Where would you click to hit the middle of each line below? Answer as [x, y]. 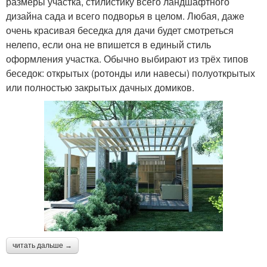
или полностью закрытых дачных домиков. [100, 87]
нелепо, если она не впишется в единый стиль [108, 44]
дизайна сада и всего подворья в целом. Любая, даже [125, 16]
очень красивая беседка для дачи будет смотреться [120, 30]
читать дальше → [42, 246]
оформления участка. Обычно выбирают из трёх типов [127, 59]
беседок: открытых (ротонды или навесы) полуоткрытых [131, 73]
